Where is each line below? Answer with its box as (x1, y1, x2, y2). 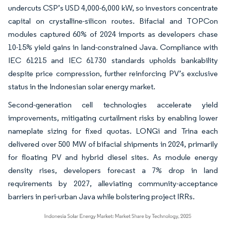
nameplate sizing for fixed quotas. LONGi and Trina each (8, 126, 218, 136)
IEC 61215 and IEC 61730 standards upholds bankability (8, 55, 218, 65)
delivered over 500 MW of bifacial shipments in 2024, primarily (8, 139, 218, 149)
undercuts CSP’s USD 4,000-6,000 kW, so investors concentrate (8, 3, 218, 13)
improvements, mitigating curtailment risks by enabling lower (8, 113, 218, 123)
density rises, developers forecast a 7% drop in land (8, 165, 218, 175)
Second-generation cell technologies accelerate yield (8, 100, 218, 109)
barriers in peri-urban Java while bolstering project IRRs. (8, 192, 195, 201)
